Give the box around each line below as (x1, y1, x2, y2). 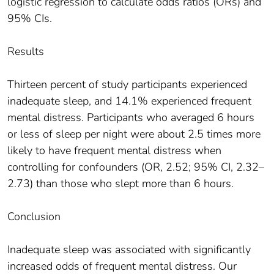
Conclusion (7, 209, 61, 224)
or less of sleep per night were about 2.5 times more (7, 127, 261, 142)
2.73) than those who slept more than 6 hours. (7, 176, 234, 191)
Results (7, 44, 44, 59)
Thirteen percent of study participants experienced (7, 77, 247, 92)
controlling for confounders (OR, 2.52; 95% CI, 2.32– (7, 160, 264, 175)
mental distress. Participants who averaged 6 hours (7, 110, 254, 125)
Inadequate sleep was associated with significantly (7, 242, 251, 257)
